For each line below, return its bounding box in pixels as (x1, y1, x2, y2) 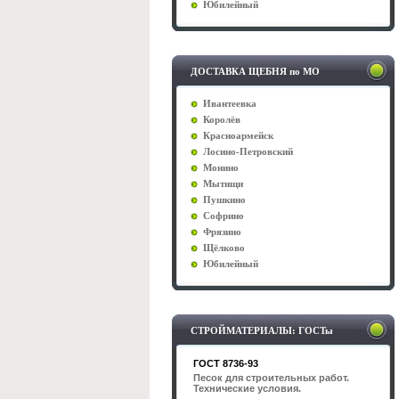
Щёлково (203, 243, 245, 253)
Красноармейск (203, 131, 273, 141)
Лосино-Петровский (203, 147, 293, 157)
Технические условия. (193, 383, 301, 394)
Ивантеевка (203, 99, 256, 109)
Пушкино (203, 195, 246, 205)
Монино (203, 163, 239, 173)
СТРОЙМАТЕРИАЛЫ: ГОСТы (191, 325, 333, 336)
